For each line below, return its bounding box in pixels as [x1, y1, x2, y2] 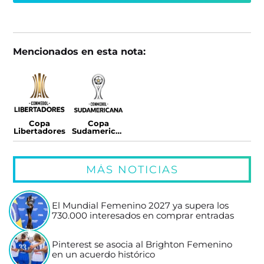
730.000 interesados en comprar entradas [52, 210, 235, 222]
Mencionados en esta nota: [13, 45, 146, 58]
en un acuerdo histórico [52, 249, 156, 260]
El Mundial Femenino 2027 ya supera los [52, 200, 229, 212]
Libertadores [14, 127, 66, 136]
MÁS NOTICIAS [85, 163, 179, 176]
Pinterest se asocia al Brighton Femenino [52, 239, 233, 250]
